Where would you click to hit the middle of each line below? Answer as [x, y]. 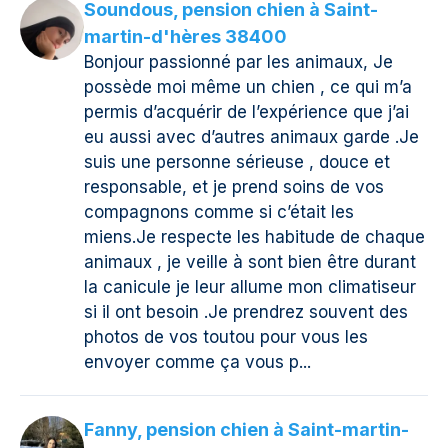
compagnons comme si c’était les [219, 212]
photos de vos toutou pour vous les [226, 337]
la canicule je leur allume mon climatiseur [250, 287]
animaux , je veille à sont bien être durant [250, 262]
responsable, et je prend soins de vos [234, 187]
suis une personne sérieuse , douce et [237, 162]
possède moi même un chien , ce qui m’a [248, 87]
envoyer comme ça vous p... [197, 362]
